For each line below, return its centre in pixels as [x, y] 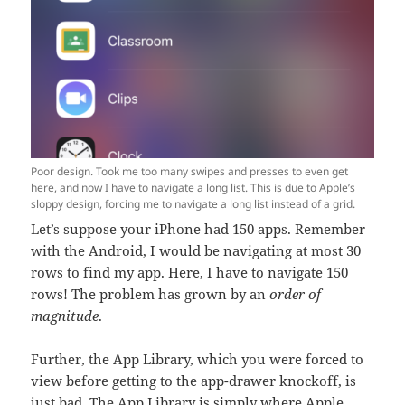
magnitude [65, 316]
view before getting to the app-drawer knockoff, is [194, 381]
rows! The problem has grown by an [151, 294]
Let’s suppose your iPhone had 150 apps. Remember [198, 229]
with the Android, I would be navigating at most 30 [196, 251]
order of [296, 294]
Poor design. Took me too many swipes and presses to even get [190, 172]
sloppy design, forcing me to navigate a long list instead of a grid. [193, 204]
